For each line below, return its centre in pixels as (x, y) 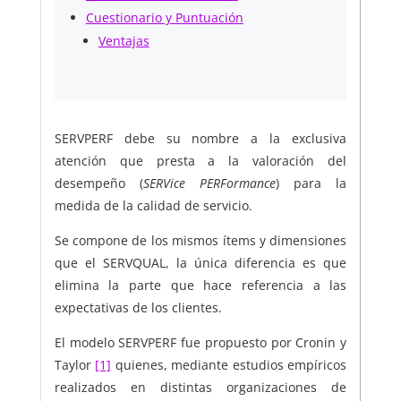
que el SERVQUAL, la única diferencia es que (200, 263)
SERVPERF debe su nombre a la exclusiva (200, 139)
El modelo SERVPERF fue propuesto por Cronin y (200, 343)
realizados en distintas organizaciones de (200, 388)
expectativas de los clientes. (138, 308)
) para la (311, 183)
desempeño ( (98, 183)
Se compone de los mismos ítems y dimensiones (200, 241)
